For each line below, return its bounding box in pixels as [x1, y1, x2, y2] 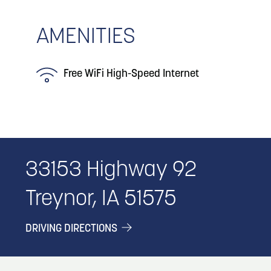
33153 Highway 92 [25, 160, 197, 181]
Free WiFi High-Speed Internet [64, 68, 199, 80]
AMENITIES [36, 27, 135, 48]
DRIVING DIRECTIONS [25, 223, 120, 235]
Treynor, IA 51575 [25, 189, 177, 211]
